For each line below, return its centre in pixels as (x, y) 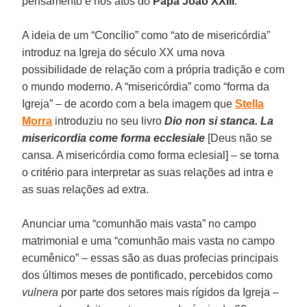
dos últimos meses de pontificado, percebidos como (148, 275)
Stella (250, 103)
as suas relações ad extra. (86, 189)
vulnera (40, 292)
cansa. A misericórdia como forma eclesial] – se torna (151, 155)
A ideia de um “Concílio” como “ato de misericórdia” (146, 35)
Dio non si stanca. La (219, 121)
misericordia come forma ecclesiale (114, 138)
